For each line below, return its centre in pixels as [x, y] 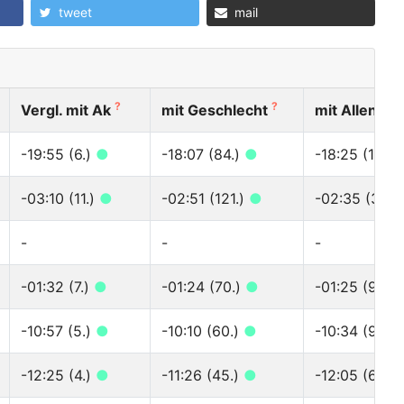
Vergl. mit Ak [68, 110]
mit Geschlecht [216, 110]
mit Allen [348, 110]
